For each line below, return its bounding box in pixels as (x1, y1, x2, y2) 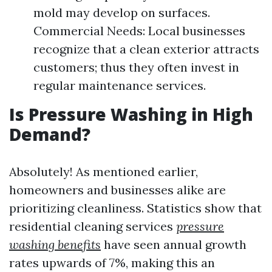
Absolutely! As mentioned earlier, (9, 164, 198, 179)
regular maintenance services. (33, 78, 206, 93)
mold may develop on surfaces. (33, 5, 210, 20)
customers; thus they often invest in (33, 59, 239, 75)
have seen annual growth (101, 237, 246, 252)
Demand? (9, 123, 90, 146)
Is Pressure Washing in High (9, 103, 253, 126)
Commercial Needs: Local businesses (33, 23, 245, 38)
